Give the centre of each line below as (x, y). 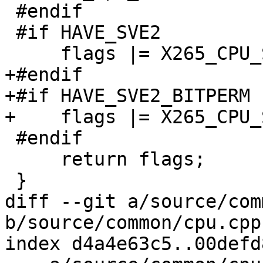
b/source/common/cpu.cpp (133, 223)
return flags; (33, 159)
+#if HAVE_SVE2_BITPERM (127, 96)
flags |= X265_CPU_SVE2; (33, 54)
